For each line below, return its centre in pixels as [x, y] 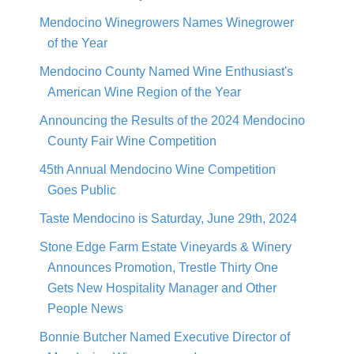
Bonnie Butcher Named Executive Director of [165, 337]
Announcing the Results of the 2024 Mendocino [172, 120]
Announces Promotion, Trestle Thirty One [163, 267]
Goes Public [82, 190]
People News [85, 308]
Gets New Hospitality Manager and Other [162, 288]
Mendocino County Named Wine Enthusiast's [166, 71]
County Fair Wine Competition [132, 141]
